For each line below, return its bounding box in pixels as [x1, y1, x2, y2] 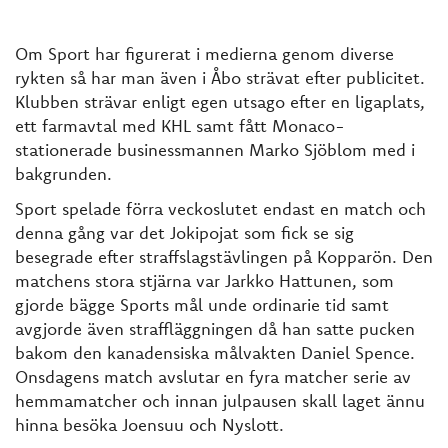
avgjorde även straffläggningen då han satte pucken [15, 317, 415, 339]
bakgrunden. [15, 163, 112, 184]
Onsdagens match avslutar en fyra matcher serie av [15, 365, 411, 387]
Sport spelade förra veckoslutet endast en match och [15, 197, 426, 219]
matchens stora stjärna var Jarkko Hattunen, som [15, 269, 394, 291]
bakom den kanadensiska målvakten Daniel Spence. [15, 341, 415, 363]
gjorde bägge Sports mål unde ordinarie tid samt [15, 293, 389, 315]
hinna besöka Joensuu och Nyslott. [15, 413, 284, 435]
